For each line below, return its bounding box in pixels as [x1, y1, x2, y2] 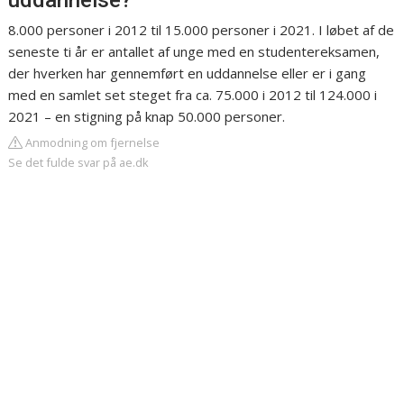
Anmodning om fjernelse [23, 134, 161, 151]
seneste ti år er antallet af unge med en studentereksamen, [8, 42, 381, 61]
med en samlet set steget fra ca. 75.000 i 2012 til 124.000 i [8, 86, 378, 105]
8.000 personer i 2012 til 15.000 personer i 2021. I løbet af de [8, 21, 395, 40]
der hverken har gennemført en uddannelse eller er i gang [8, 64, 367, 83]
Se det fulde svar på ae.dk [8, 154, 150, 171]
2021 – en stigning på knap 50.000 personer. [8, 107, 286, 126]
